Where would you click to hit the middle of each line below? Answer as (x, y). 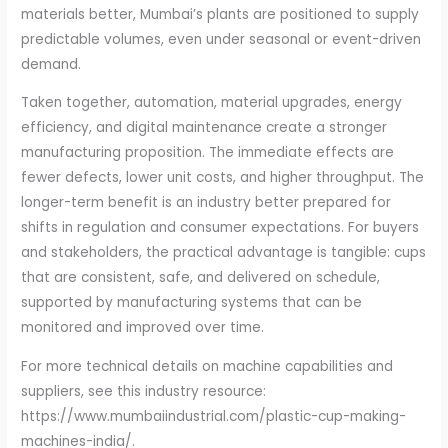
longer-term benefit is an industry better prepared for (206, 203)
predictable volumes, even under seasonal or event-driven (221, 39)
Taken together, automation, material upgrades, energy (212, 103)
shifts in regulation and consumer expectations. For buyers (220, 228)
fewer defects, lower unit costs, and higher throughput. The (223, 178)
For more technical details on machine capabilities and (207, 367)
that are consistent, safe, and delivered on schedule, (201, 278)
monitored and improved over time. (143, 328)
